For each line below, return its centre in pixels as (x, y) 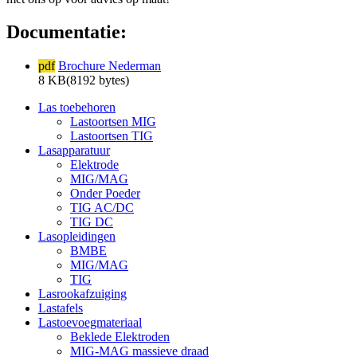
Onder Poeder (105, 194)
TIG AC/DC (102, 208)
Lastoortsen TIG (112, 136)
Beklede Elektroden (120, 337)
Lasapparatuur (74, 151)
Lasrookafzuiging (82, 294)
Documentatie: (67, 32)
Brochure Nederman (110, 66)
